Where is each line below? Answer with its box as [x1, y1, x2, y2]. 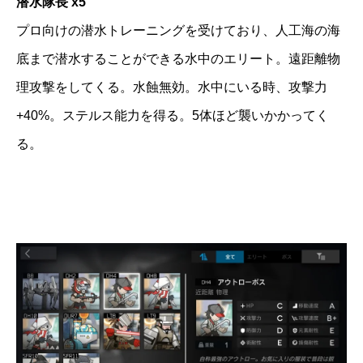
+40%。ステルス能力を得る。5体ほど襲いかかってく [16, 109, 329, 123]
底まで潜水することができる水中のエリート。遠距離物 [16, 52, 340, 66]
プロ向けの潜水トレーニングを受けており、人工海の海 [16, 23, 340, 38]
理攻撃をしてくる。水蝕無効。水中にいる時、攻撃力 [16, 80, 327, 95]
